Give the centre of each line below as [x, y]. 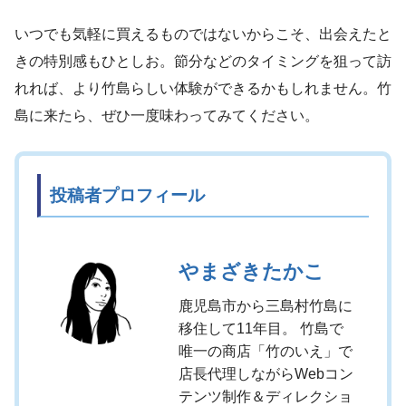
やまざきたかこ [251, 271]
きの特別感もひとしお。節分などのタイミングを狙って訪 [203, 61]
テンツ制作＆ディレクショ [266, 396]
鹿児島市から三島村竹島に [266, 305]
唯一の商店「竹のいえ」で [266, 351]
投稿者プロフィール [127, 195]
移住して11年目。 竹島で [261, 328]
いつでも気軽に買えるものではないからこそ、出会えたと [203, 34]
